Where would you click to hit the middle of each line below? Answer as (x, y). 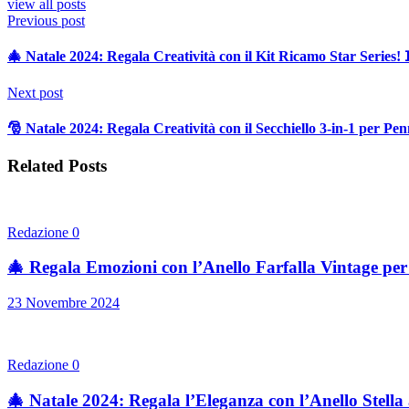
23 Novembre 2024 (63, 303)
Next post (35, 92)
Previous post (46, 20)
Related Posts (57, 166)
